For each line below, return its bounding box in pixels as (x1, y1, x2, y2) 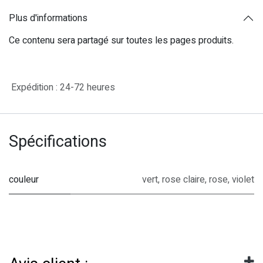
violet (232, 173, 254, 187)
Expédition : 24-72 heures (9, 80, 115, 95)
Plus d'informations (9, 11, 87, 25)
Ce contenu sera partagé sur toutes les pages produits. (9, 33, 234, 48)
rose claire (162, 173, 205, 187)
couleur (9, 173, 39, 187)
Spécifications (9, 130, 107, 154)
